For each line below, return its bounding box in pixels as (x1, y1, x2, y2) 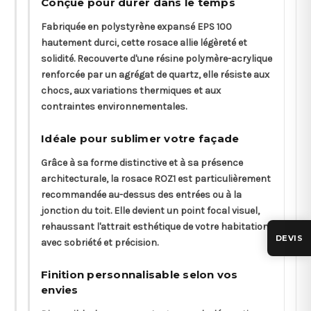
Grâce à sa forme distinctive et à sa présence (41, 156, 243, 169)
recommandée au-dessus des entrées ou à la (41, 188, 242, 201)
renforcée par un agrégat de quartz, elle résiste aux (41, 68, 269, 81)
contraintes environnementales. (41, 100, 187, 112)
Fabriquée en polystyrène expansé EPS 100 (41, 20, 232, 33)
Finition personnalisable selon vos (41, 267, 238, 281)
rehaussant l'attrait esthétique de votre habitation (41, 220, 269, 233)
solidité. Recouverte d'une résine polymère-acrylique (41, 52, 272, 65)
